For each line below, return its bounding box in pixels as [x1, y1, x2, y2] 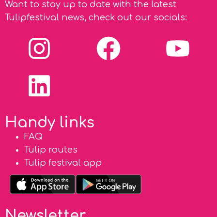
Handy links [5, 114, 94, 131]
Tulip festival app [24, 157, 102, 168]
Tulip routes [24, 144, 77, 155]
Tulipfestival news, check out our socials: [5, 13, 187, 23]
